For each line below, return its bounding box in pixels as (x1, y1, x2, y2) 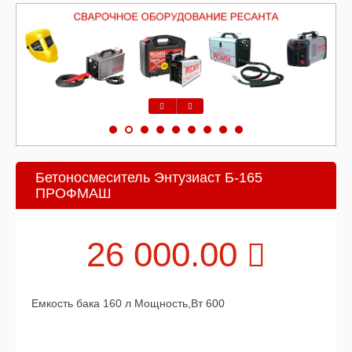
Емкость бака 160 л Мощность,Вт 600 (31, 296, 225, 310)
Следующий (177, 117, 222, 126)
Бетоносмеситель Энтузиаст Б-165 (35, 169, 262, 185)
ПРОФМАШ (35, 185, 112, 201)
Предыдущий (148, 117, 198, 126)
